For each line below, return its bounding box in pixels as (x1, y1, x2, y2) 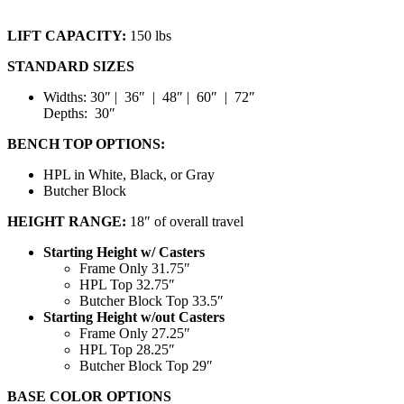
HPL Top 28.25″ (79, 341, 175, 357)
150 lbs (126, 27, 171, 43)
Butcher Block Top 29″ (79, 357, 213, 373)
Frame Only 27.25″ (79, 325, 190, 341)
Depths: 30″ (43, 105, 115, 121)
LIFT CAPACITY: (7, 27, 126, 43)
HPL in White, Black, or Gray (43, 166, 215, 182)
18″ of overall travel (126, 213, 243, 229)
